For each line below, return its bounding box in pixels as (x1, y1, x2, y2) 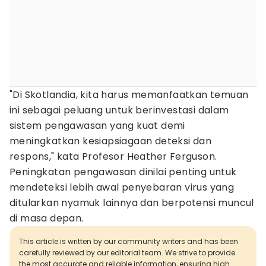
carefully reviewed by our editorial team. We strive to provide (19, 248, 235, 258)
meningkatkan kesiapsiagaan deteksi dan (9, 134, 212, 148)
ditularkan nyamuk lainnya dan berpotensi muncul (9, 196, 254, 210)
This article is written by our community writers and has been (19, 236, 238, 246)
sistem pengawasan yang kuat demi (9, 119, 185, 132)
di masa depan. (9, 211, 84, 225)
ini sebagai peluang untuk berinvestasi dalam (9, 103, 229, 117)
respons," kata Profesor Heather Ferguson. (9, 150, 217, 163)
